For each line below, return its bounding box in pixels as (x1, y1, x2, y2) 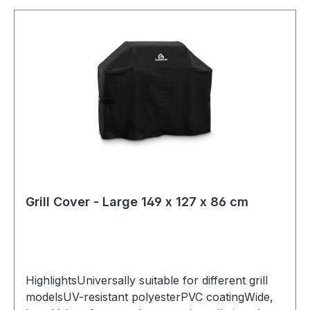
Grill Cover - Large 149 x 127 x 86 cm (26, 194, 248, 209)
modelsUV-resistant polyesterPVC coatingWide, (26, 289, 273, 304)
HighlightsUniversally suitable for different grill (26, 273, 268, 287)
